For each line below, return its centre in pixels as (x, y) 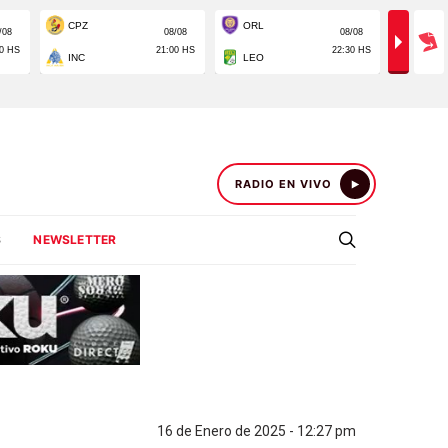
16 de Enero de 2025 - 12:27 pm (256, 431)
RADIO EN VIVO (283, 184)
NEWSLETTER (75, 239)
